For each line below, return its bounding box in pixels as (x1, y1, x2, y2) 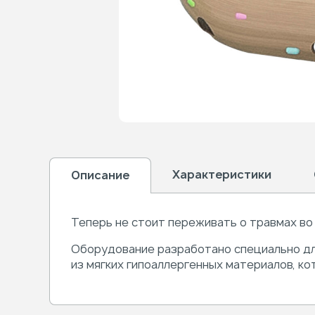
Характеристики (172, 167, 271, 182)
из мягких (71, 257, 124, 272)
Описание (71, 167, 129, 183)
